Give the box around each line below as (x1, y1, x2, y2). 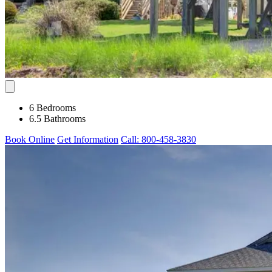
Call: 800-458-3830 (121, 134, 196, 144)
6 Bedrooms (29, 102, 76, 113)
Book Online (5, 134, 55, 144)
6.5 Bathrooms (29, 113, 86, 124)
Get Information (57, 134, 118, 144)
